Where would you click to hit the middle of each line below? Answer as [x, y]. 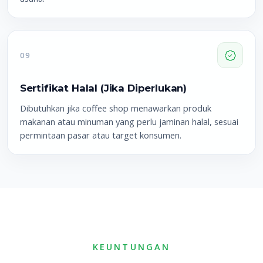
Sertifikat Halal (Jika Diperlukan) [103, 88]
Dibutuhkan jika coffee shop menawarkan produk [115, 108]
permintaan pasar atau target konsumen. [100, 135]
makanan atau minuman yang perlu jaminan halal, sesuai [129, 122]
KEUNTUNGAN [131, 247]
